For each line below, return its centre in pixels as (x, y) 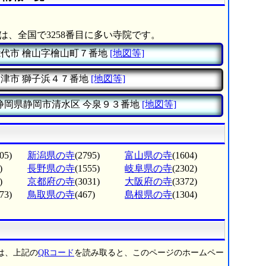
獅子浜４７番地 (54, 79)
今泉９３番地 (110, 104)
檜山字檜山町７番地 (64, 53)
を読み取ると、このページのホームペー (149, 253)
